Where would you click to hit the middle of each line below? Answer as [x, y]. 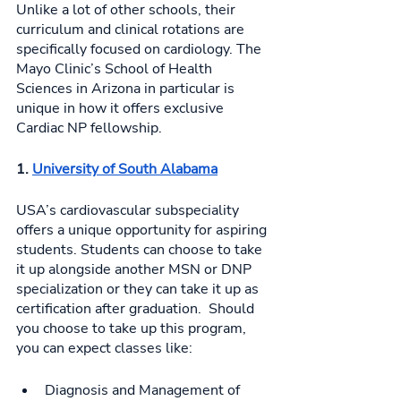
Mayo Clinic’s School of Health [116, 69]
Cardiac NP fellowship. [91, 128]
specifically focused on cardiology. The [141, 50]
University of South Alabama [125, 170]
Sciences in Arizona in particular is [127, 89]
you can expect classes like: [106, 349]
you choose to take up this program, [133, 329]
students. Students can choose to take [141, 250]
